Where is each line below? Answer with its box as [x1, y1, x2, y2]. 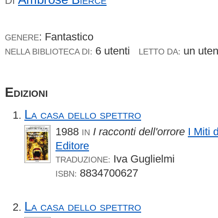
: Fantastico [39, 31, 93, 43]
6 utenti [92, 45, 139, 57]
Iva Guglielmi [110, 152, 175, 165]
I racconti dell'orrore [93, 125, 185, 138]
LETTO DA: [139, 47, 181, 56]
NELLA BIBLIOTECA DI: [5, 47, 92, 56]
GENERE [5, 33, 39, 42]
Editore [55, 139, 89, 152]
